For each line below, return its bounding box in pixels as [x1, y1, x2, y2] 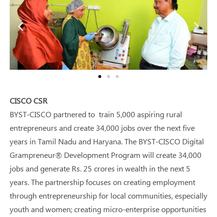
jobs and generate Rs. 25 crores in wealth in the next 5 [10, 163, 190, 173]
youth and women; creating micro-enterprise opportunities [10, 203, 206, 214]
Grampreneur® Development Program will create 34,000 [10, 149, 201, 160]
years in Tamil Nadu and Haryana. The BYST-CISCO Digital [10, 136, 204, 146]
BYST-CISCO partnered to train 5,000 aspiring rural [10, 108, 182, 119]
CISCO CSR [10, 95, 47, 106]
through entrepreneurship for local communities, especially [10, 190, 207, 201]
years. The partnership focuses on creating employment [10, 176, 195, 187]
